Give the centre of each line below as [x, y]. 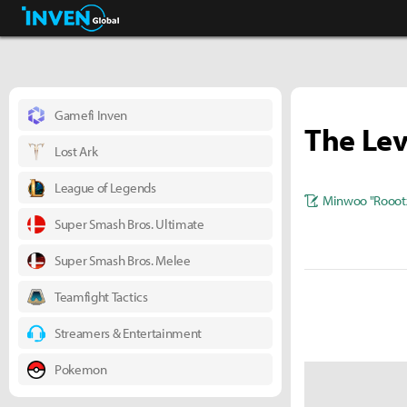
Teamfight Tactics [101, 297]
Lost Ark [76, 151]
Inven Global [162, 18]
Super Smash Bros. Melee [123, 260]
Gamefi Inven [91, 115]
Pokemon [81, 369]
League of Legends [105, 188]
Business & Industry [79, 18]
